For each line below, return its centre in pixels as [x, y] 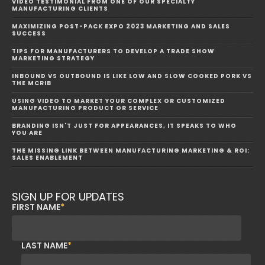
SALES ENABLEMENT [47, 157]
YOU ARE [27, 132]
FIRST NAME [36, 207]
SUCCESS [29, 33]
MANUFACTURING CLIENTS [60, 8]
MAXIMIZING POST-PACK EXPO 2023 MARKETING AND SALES [121, 26]
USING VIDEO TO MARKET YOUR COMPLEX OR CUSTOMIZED [119, 101]
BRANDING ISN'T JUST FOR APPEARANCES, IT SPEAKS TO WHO [124, 125]
